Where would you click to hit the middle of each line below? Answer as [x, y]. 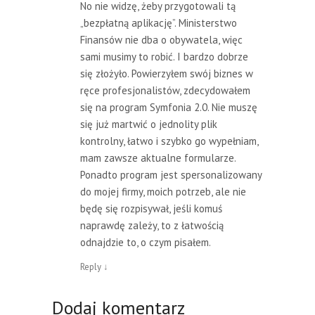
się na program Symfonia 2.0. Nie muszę [169, 107]
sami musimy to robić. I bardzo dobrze [164, 56]
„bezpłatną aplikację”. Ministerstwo [159, 22]
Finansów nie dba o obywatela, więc [161, 39]
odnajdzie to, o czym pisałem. [146, 242]
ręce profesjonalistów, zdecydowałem [165, 90]
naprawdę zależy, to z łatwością [152, 225]
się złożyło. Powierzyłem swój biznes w [167, 73]
